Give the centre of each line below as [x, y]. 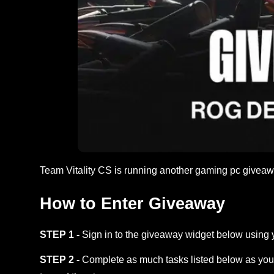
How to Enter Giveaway [132, 203]
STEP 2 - [61, 259]
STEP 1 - [61, 234]
